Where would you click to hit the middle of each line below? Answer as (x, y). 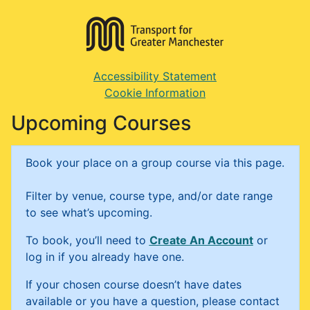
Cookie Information (155, 93)
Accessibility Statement (155, 76)
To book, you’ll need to (87, 240)
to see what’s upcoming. (89, 212)
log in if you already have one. (104, 257)
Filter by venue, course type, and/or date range (149, 196)
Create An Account (201, 240)
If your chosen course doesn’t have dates (133, 284)
